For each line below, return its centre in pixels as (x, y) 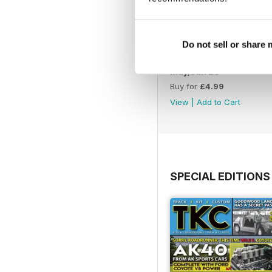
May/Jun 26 (195, 71)
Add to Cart (219, 102)
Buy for (185, 86)
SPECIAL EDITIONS (220, 176)
